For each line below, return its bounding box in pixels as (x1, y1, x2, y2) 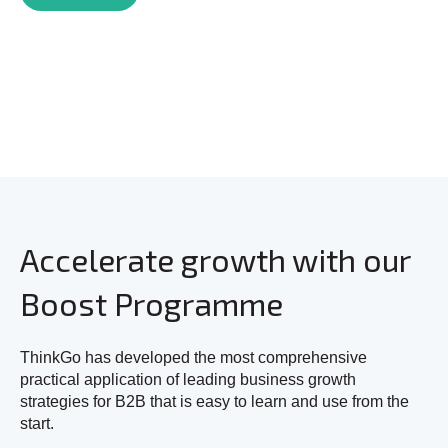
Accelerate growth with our (20, 240, 410, 279)
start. (20, 415, 54, 433)
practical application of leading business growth (20, 371, 356, 389)
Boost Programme (20, 284, 283, 323)
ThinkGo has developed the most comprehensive (20, 349, 367, 367)
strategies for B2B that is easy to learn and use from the (20, 393, 409, 411)
